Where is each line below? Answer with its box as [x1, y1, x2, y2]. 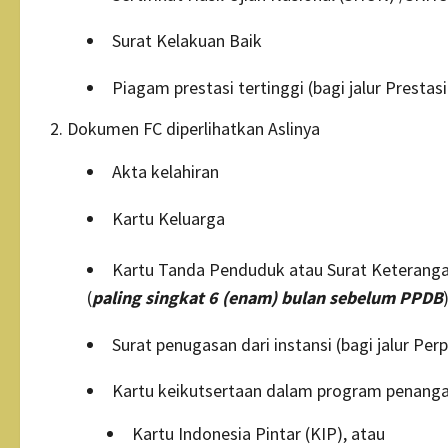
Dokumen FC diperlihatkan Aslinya [67, 117, 320, 141]
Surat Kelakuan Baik [112, 29, 262, 53]
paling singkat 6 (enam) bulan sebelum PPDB [92, 286, 443, 310]
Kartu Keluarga [112, 206, 225, 230]
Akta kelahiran [112, 160, 219, 184]
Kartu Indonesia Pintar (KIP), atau [132, 422, 385, 446]
